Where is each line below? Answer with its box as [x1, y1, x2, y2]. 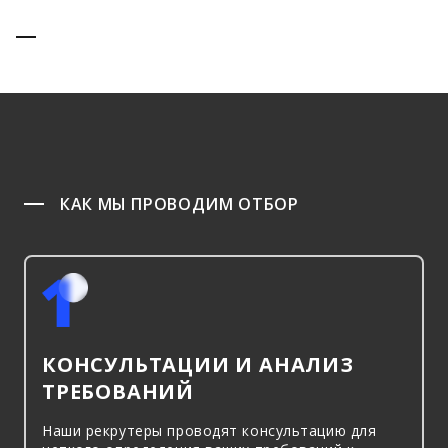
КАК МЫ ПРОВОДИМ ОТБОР [60, 193, 299, 215]
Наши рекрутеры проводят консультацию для [42, 421, 377, 440]
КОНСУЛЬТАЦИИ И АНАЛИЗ [42, 351, 354, 378]
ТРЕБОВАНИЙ [42, 378, 194, 405]
